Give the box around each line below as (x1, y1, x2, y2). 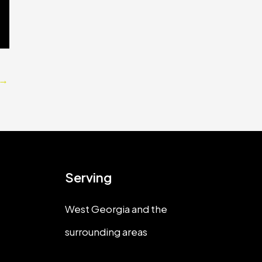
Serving (65, 169, 112, 186)
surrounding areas (65, 225, 147, 239)
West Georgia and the (65, 202, 167, 216)
